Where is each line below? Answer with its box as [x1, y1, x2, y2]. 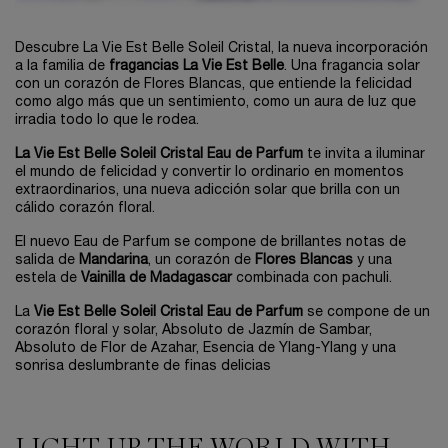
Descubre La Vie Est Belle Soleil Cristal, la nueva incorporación [15, 42, 428, 56]
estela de [15, 272, 81, 286]
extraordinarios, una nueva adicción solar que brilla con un [15, 184, 400, 198]
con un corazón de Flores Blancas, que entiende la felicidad [15, 78, 412, 92]
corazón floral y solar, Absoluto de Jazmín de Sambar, [15, 324, 372, 338]
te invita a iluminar [303, 148, 425, 162]
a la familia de [15, 60, 109, 74]
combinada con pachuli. [232, 272, 392, 286]
